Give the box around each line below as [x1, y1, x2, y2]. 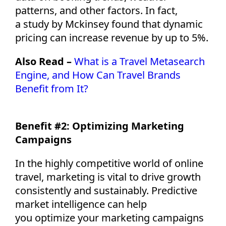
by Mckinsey [51, 17, 109, 31]
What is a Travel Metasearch [74, 54, 205, 68]
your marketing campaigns [75, 210, 204, 224]
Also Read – [15, 54, 72, 68]
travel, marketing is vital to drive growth [15, 169, 201, 184]
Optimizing [72, 119, 129, 133]
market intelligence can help [15, 197, 147, 211]
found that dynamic [109, 17, 203, 31]
